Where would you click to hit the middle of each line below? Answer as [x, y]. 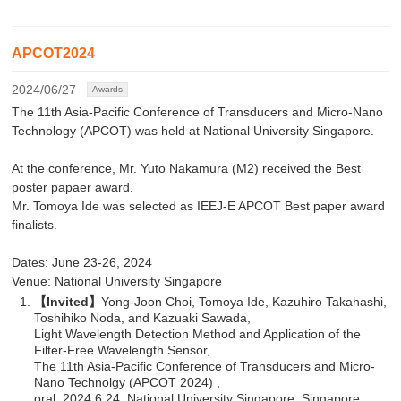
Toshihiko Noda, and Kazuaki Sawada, [143, 317]
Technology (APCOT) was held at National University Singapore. [193, 130]
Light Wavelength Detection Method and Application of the [198, 333]
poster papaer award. [73, 187]
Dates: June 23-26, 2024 [82, 262]
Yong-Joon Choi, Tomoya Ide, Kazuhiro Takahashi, [244, 301]
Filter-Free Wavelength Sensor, [123, 350]
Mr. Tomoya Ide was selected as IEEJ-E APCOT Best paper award [199, 205]
